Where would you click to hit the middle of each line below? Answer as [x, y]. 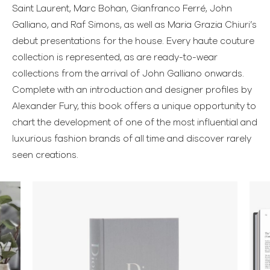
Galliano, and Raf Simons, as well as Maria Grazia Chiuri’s [134, 25]
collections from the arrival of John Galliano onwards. [128, 74]
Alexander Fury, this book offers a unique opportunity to [134, 106]
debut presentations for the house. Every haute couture [133, 41]
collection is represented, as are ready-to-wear [115, 57]
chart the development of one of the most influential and [135, 122]
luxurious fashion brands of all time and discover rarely [132, 139]
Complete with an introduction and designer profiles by [132, 90]
